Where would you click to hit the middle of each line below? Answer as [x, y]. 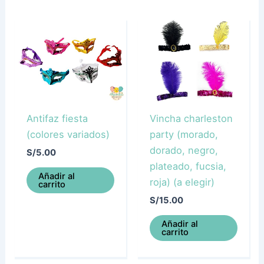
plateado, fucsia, [188, 166]
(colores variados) [68, 134]
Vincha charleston [191, 119]
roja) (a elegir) [182, 182]
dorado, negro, [184, 151]
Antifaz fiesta [57, 118]
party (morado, [184, 135]
